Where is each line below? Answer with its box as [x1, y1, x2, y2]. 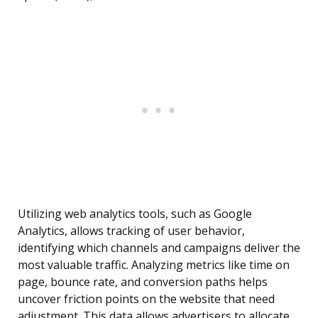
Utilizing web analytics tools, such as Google [18, 206, 252, 222]
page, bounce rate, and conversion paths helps [18, 274, 268, 290]
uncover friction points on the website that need [18, 291, 275, 307]
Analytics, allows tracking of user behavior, [18, 223, 245, 239]
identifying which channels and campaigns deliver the [18, 240, 300, 256]
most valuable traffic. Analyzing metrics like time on [18, 257, 290, 273]
